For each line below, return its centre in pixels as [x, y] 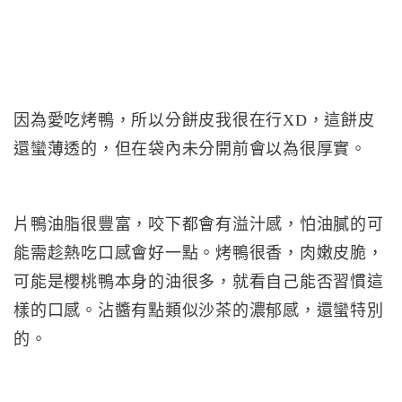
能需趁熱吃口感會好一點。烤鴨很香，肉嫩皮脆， [199, 253]
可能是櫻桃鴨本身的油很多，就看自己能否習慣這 [199, 282]
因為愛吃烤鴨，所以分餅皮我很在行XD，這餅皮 [194, 120]
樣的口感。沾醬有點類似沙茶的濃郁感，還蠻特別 [199, 310]
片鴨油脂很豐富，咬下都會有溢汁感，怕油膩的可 [199, 224]
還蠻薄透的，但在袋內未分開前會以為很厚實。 [190, 149]
